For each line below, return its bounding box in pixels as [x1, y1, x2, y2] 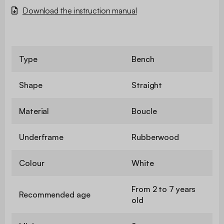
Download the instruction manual [22, 5, 137, 15]
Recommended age [19, 189, 90, 199]
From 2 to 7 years [131, 183, 196, 194]
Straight [131, 79, 162, 90]
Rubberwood [131, 131, 179, 142]
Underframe [19, 131, 63, 142]
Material [19, 105, 49, 116]
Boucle [131, 105, 157, 116]
